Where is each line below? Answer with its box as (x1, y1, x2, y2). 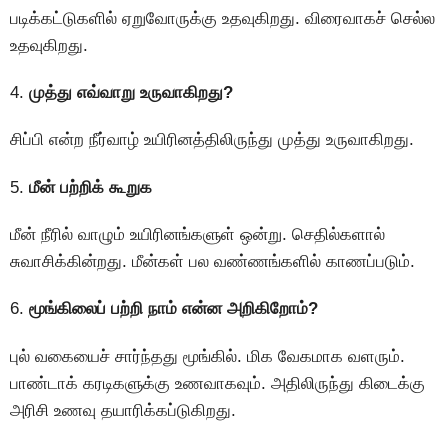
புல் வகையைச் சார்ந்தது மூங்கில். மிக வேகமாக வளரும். (10, 346, 405, 366)
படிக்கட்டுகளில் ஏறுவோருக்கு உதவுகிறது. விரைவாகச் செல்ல (10, 8, 435, 28)
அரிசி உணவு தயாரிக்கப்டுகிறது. (10, 400, 236, 420)
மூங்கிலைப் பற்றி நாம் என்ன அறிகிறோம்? (24, 299, 318, 319)
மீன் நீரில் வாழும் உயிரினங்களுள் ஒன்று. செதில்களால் (10, 225, 385, 245)
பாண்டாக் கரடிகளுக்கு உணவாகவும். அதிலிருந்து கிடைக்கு (10, 373, 425, 393)
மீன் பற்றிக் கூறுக (29, 177, 152, 197)
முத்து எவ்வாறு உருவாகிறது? (29, 82, 233, 102)
